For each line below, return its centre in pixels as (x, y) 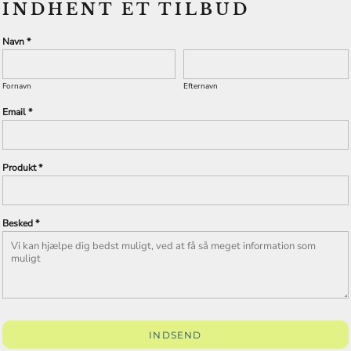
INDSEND (175, 335)
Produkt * (22, 167)
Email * (17, 112)
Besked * (21, 223)
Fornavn (17, 86)
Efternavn (201, 86)
